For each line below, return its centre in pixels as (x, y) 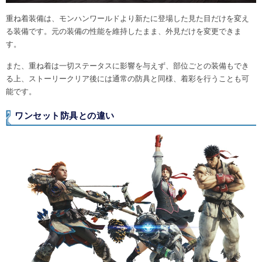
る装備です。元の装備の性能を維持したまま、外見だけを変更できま (124, 31)
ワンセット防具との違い (65, 115)
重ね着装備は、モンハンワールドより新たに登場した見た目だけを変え (127, 18)
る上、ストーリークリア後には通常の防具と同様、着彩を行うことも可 (127, 79)
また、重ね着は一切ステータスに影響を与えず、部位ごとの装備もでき (127, 66)
